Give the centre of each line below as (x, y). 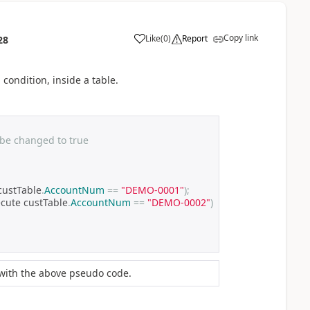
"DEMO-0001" (152, 190)
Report (194, 38)
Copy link (240, 37)
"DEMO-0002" (179, 203)
